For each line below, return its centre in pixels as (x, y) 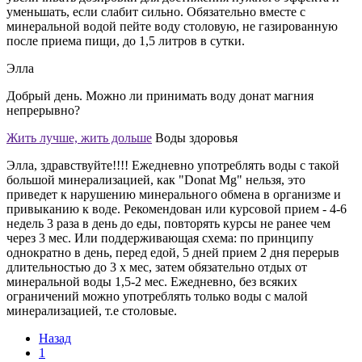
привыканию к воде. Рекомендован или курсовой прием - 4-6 (177, 208)
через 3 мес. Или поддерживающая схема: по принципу (160, 238)
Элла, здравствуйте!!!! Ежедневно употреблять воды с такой (173, 165)
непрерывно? (43, 110)
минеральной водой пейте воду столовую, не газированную (172, 26)
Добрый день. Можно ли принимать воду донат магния (160, 95)
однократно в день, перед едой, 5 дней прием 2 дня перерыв (173, 252)
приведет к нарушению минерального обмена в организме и (174, 194)
